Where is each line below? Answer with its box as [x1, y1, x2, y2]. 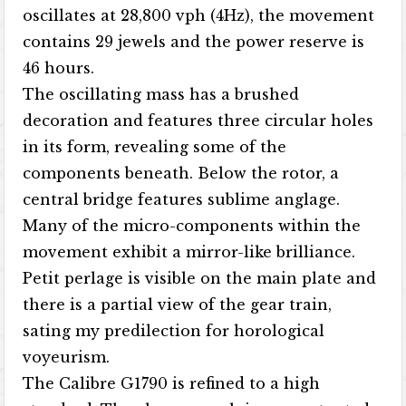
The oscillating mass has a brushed [23, 85, 300, 103]
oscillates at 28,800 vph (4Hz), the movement [23, 6, 375, 24]
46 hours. [23, 59, 95, 77]
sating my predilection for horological [23, 322, 325, 340]
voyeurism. [23, 348, 111, 366]
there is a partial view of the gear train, [23, 295, 333, 314]
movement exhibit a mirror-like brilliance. [23, 243, 356, 261]
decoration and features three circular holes [23, 111, 374, 130]
